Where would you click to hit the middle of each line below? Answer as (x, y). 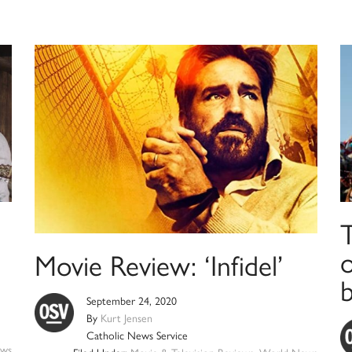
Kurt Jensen (126, 319)
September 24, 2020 (131, 302)
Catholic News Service (137, 336)
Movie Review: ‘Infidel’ (158, 266)
